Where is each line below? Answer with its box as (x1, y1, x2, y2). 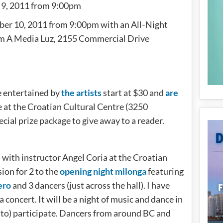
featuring (146, 165, 184, 177)
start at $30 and (102, 87, 165, 98)
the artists (61, 87, 102, 98)
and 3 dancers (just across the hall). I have (11, 179, 170, 191)
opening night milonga (60, 165, 146, 177)
